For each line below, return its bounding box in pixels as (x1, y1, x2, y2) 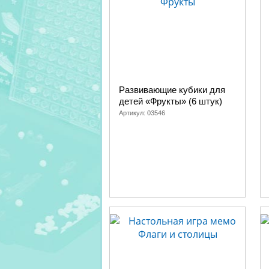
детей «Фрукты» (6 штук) (119, 96, 222, 106)
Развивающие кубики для (119, 85, 225, 95)
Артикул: (119, 109, 147, 116)
